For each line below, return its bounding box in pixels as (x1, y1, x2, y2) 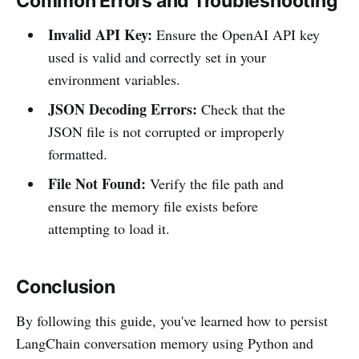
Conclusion (16, 276, 115, 299)
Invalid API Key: (47, 24, 152, 46)
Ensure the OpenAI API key (151, 25, 320, 45)
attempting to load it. (47, 219, 170, 239)
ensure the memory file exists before (47, 196, 258, 216)
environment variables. (47, 70, 180, 90)
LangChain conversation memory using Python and (16, 333, 313, 353)
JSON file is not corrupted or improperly (47, 122, 284, 142)
